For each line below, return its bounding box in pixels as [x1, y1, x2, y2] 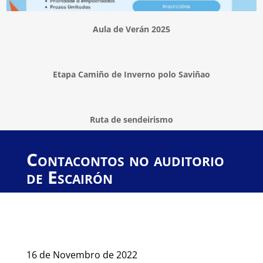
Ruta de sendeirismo [90, 113, 173, 125]
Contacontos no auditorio [26, 147, 224, 171]
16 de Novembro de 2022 [26, 248, 137, 261]
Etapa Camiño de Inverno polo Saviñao [53, 68, 210, 80]
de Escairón [26, 164, 113, 189]
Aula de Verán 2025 [93, 23, 170, 35]
